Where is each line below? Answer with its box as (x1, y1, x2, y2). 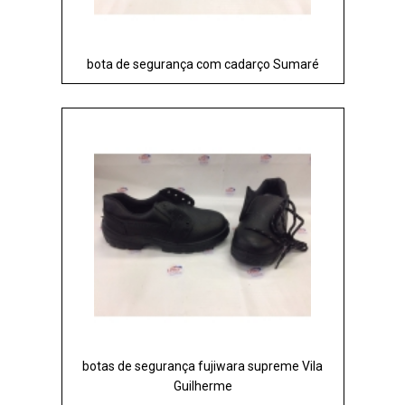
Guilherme (173, 378, 232, 393)
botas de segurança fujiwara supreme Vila (82, 358, 323, 373)
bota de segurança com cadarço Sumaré (86, 56, 319, 71)
